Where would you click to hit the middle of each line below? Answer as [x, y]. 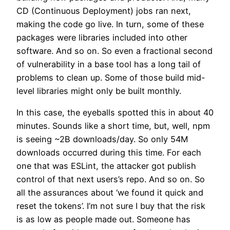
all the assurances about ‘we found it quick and [110, 193]
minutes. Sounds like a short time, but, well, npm [113, 126]
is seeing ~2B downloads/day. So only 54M [102, 139]
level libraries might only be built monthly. [99, 91]
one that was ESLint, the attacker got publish [106, 166]
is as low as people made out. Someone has [103, 219]
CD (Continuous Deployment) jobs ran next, [104, 11]
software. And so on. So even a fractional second [114, 51]
